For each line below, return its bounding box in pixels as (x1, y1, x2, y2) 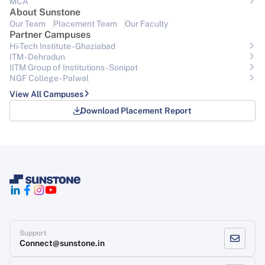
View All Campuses (9, 89, 83, 99)
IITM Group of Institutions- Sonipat (9, 63, 138, 73)
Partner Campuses (9, 29, 91, 41)
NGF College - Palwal (9, 73, 89, 83)
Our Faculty (125, 19, 168, 29)
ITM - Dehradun (9, 52, 65, 62)
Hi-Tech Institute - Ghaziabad (9, 41, 115, 51)
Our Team (9, 19, 46, 29)
